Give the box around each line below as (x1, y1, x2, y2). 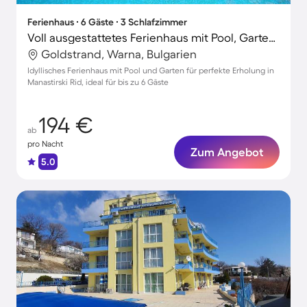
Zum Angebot (191, 145, 263, 158)
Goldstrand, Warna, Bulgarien (41, 47, 197, 60)
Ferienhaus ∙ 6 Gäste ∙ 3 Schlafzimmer (27, 16, 187, 27)
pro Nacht (27, 139, 63, 148)
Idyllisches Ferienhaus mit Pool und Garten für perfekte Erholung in (27, 66, 274, 75)
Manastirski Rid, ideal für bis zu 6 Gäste (27, 77, 169, 86)
